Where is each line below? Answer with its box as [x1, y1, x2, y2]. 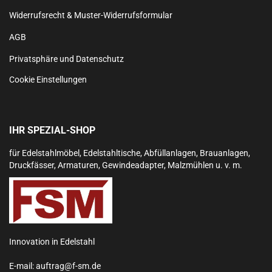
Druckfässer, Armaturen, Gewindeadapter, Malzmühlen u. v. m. [9, 160, 242, 170]
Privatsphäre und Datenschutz [9, 54, 124, 64]
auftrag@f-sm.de [36, 260, 101, 271]
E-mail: [9, 260, 36, 271]
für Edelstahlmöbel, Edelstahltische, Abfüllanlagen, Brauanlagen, [9, 148, 250, 158]
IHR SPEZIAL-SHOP [9, 124, 95, 136]
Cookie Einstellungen [9, 75, 87, 84]
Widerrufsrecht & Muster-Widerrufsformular [9, 10, 172, 20]
